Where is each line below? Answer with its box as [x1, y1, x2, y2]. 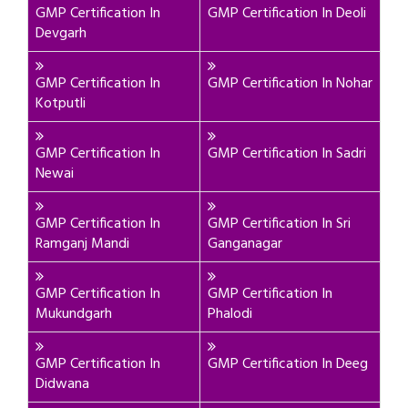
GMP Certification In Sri [208, 212, 351, 236]
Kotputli [36, 92, 86, 116]
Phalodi [208, 302, 252, 326]
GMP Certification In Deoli [208, 2, 366, 25]
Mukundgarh [36, 302, 112, 326]
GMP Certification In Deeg [208, 352, 368, 376]
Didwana [36, 372, 89, 396]
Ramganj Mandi [36, 232, 129, 256]
